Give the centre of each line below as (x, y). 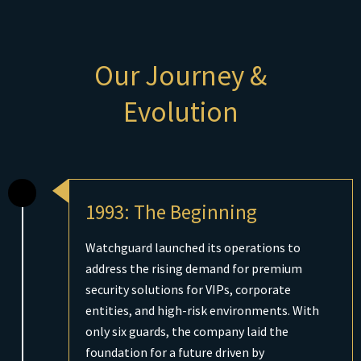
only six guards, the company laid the (187, 331)
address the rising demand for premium (194, 268)
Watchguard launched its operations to (193, 247)
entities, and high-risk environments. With (202, 310)
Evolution (180, 112)
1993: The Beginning (171, 212)
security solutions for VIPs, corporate (188, 289)
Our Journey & (180, 75)
